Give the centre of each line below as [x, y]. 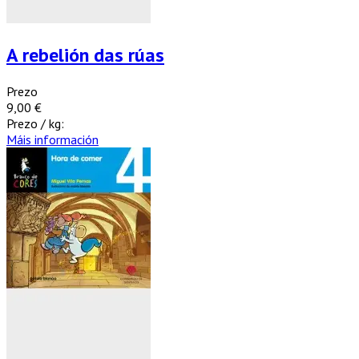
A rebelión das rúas [85, 54]
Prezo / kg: [35, 123]
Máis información [52, 139]
